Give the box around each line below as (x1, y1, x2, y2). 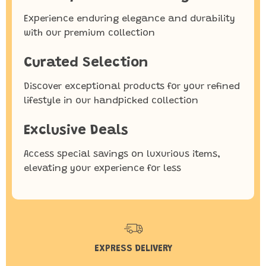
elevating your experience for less (24, 164, 181, 173)
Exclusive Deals (24, 123, 128, 138)
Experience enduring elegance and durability (24, 14, 235, 24)
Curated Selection (24, 56, 148, 70)
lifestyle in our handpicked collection (24, 96, 198, 106)
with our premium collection (24, 28, 155, 38)
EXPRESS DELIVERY (94, 244, 172, 254)
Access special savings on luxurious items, (24, 150, 220, 159)
